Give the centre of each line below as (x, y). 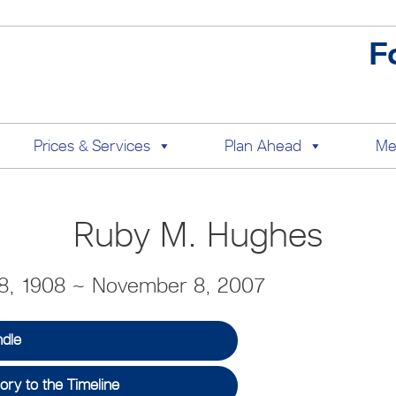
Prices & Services (91, 146)
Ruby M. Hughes (198, 234)
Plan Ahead (263, 146)
